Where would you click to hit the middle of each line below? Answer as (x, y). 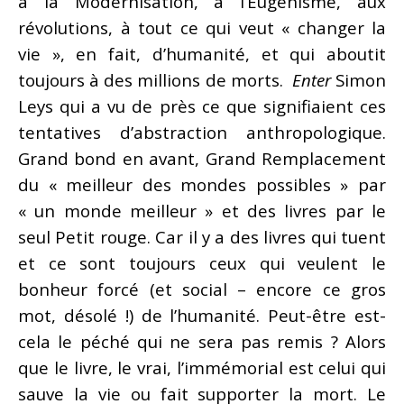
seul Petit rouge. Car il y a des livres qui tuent (202, 236)
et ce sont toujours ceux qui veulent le (202, 262)
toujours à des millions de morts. (155, 79)
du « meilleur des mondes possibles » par (202, 184)
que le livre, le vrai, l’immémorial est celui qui (202, 367)
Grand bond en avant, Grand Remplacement (202, 158)
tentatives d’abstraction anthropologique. (202, 132)
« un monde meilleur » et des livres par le (202, 210)
